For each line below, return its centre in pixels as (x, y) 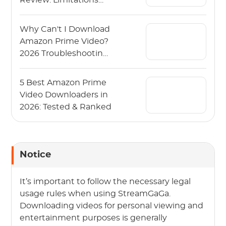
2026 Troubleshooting (64, 54)
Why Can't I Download (65, 30)
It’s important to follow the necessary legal (105, 182)
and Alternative (51, 12)
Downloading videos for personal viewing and (112, 206)
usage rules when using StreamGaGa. (95, 194)
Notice (36, 155)
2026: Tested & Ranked (66, 107)
